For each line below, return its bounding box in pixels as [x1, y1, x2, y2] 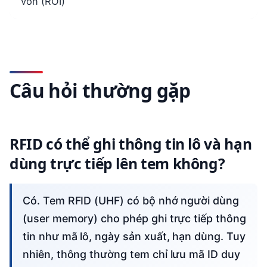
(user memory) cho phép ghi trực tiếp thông [23, 212, 246, 225]
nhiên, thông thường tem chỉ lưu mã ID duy [23, 248, 240, 260]
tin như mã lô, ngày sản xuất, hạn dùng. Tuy [23, 230, 246, 243]
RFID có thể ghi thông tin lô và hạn [10, 133, 252, 154]
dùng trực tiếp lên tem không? [10, 153, 225, 173]
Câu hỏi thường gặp [10, 77, 191, 103]
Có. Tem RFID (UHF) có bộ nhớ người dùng [23, 194, 30, 207]
